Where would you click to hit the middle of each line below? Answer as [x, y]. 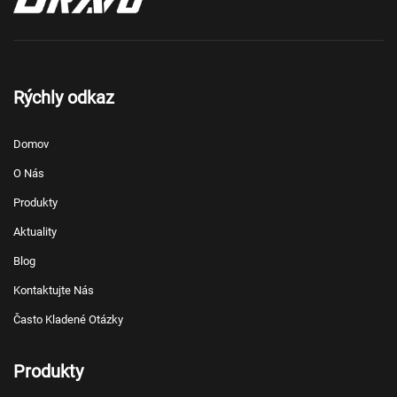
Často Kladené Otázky [68, 320]
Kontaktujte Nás [54, 291]
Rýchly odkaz [64, 98]
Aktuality [35, 232]
